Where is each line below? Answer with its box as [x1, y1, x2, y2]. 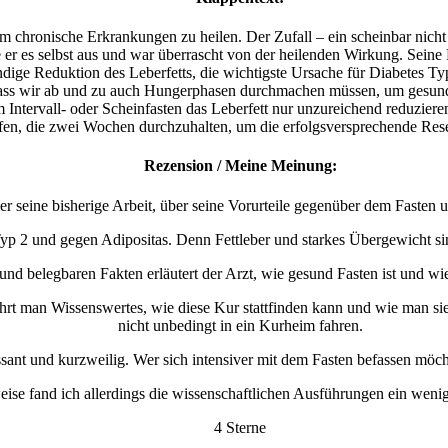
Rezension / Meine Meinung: [143, 157, 337, 175]
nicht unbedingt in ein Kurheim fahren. [117, 316, 363, 334]
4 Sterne [214, 418, 266, 436]
